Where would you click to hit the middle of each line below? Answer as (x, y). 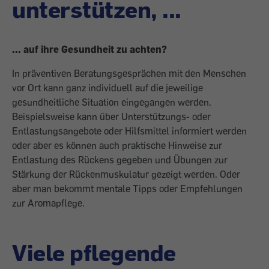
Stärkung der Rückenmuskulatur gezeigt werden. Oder (126, 174)
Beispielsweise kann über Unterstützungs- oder (111, 116)
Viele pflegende (94, 252)
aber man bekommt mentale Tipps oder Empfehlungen (127, 189)
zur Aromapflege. (48, 203)
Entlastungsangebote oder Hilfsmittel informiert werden (129, 131)
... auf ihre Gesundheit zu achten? (89, 49)
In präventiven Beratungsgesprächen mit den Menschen (129, 73)
